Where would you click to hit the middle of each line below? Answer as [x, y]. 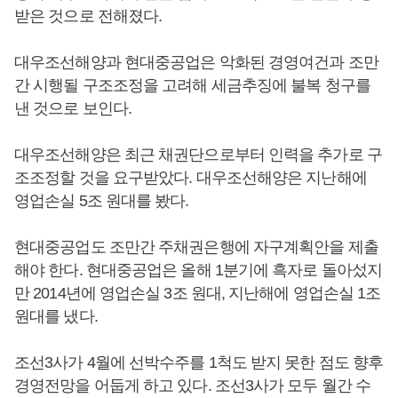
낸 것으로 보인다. [73, 108]
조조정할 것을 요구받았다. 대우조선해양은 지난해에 [191, 178]
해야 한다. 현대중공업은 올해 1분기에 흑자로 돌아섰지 [198, 270]
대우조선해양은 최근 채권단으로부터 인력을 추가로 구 [198, 155]
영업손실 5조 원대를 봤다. [102, 201]
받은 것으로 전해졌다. [88, 16]
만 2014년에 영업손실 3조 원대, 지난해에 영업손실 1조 [198, 293]
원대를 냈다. [56, 316]
